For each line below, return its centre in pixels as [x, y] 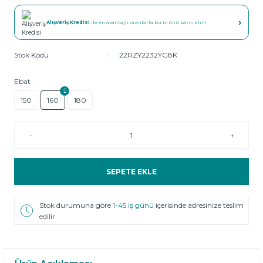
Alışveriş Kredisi [68, 22]
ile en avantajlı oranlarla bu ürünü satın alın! [148, 22]
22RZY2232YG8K [148, 55]
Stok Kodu [31, 55]
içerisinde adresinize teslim [200, 205]
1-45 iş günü [134, 205]
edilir [48, 216]
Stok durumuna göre [76, 205]
